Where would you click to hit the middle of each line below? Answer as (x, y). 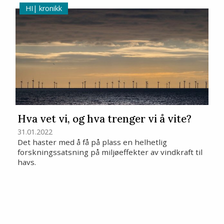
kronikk (49, 8)
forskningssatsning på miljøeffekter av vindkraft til (110, 152)
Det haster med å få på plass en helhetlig (92, 142)
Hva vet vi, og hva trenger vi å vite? (105, 118)
